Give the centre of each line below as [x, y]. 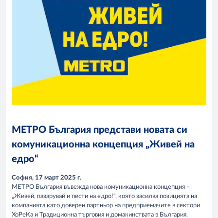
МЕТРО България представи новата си [100, 130]
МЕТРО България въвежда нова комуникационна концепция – [101, 187]
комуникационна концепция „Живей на [103, 145]
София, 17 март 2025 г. [46, 178]
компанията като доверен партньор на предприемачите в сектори [106, 205]
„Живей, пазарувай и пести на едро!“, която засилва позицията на [104, 196]
